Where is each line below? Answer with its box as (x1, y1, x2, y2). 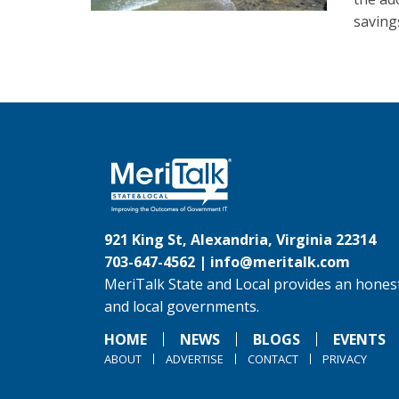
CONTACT (248, 351, 298, 367)
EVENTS (333, 330, 386, 349)
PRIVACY (322, 351, 367, 367)
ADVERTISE (166, 351, 224, 367)
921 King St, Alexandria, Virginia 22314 (104, 230, 376, 249)
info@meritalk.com (210, 252, 350, 272)
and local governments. (104, 297, 259, 316)
